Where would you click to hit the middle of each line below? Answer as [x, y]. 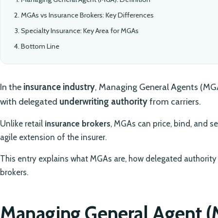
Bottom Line [40, 46]
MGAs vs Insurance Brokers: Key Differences [87, 15]
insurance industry [59, 87]
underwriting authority [103, 102]
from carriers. [174, 102]
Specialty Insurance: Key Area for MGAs [80, 31]
